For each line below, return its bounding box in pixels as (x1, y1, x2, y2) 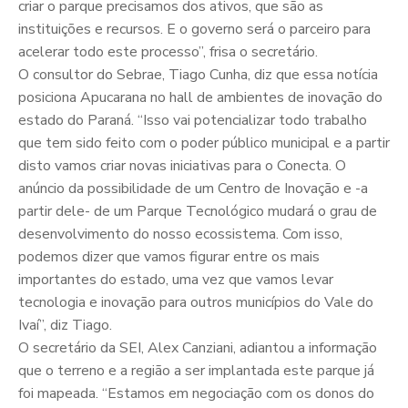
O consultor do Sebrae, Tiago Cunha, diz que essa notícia (18, 65, 378, 86)
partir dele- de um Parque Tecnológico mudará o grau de (18, 201, 377, 222)
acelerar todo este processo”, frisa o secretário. (18, 42, 318, 63)
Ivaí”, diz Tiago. (18, 315, 112, 336)
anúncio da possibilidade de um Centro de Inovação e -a (18, 178, 368, 199)
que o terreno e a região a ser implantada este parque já (18, 361, 374, 382)
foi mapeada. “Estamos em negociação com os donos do (18, 383, 374, 404)
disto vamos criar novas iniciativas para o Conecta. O (18, 156, 346, 177)
